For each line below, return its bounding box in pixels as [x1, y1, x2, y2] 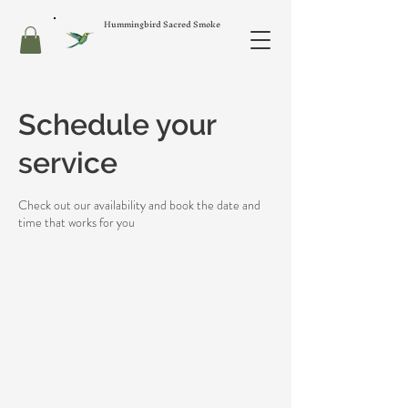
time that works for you [18, 212, 135, 231]
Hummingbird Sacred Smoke [104, 15, 220, 34]
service [18, 145, 117, 179]
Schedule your [18, 107, 216, 141]
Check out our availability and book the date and [18, 195, 260, 214]
